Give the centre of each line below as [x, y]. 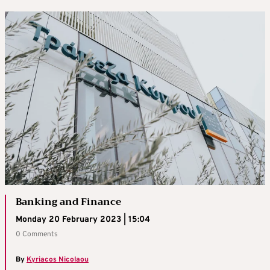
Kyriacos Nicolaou [58, 260]
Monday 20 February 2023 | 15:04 [83, 220]
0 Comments [37, 235]
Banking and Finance [68, 202]
